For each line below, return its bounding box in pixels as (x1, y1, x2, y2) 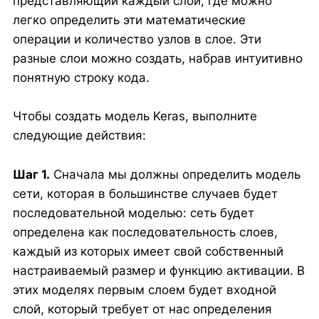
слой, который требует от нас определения (12, 301, 272, 316)
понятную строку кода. (12, 70, 150, 85)
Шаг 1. (12, 167, 50, 182)
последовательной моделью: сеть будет (12, 205, 254, 220)
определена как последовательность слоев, (12, 224, 278, 239)
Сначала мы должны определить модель (49, 167, 300, 182)
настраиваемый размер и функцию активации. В (12, 263, 305, 278)
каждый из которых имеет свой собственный (12, 244, 283, 258)
